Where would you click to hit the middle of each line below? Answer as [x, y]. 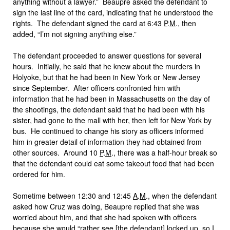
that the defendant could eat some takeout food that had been [113, 163]
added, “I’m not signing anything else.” [75, 34]
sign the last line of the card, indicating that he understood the [113, 12]
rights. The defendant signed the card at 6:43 [88, 23]
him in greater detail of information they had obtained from [107, 142]
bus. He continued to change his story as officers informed [108, 131]
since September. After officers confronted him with [97, 88]
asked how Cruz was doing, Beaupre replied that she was [106, 206]
